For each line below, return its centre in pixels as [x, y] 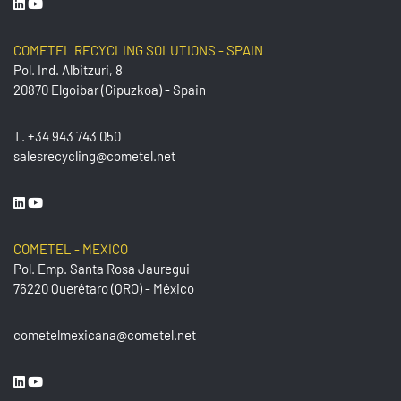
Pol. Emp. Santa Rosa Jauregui [102, 269]
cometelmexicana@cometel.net [105, 335]
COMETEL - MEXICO [71, 249]
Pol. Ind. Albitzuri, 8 [68, 70]
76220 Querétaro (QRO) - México [104, 288]
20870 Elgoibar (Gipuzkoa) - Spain [110, 90]
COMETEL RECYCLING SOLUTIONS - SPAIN [138, 50]
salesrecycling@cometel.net [94, 156]
